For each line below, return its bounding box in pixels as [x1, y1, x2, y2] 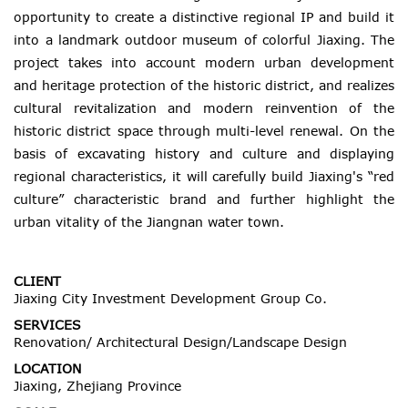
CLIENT [14, 273, 61, 290]
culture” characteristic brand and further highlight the [14, 191, 394, 208]
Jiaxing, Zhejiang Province [14, 378, 181, 394]
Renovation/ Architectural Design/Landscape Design [14, 334, 347, 351]
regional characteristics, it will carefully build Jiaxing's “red [14, 168, 394, 185]
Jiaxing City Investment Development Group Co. [14, 291, 327, 307]
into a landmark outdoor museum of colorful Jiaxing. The [14, 32, 394, 48]
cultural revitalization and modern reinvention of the [14, 100, 394, 117]
